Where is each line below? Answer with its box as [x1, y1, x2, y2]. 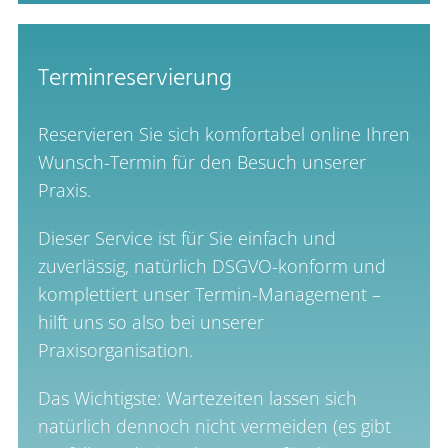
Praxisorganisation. [37, 338, 193, 363]
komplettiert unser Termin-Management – [37, 282, 381, 307]
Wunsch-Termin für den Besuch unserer [37, 150, 366, 175]
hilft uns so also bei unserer [37, 310, 264, 335]
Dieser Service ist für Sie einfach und [37, 226, 336, 251]
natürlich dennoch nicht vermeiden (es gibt [37, 414, 391, 439]
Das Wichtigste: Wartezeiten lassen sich [37, 386, 357, 411]
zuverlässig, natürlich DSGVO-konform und [37, 254, 386, 279]
